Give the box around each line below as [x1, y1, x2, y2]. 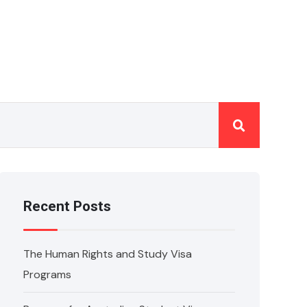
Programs [23, 267, 72, 282]
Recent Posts [23, 198, 112, 214]
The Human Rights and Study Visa [23, 247, 193, 261]
